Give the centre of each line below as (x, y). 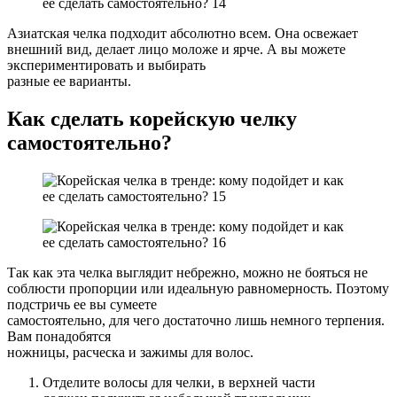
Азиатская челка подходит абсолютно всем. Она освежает (183, 34)
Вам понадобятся (59, 337)
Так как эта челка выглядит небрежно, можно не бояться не (187, 273)
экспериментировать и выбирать (106, 66)
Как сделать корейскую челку (152, 119)
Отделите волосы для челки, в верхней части (179, 383)
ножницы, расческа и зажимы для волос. (130, 353)
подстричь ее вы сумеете (82, 305)
